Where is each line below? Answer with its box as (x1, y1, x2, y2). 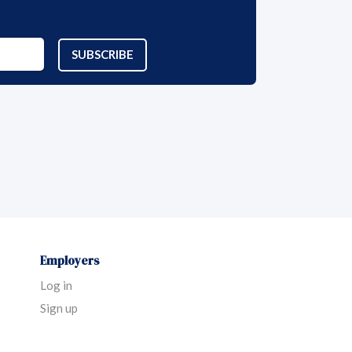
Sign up (40, 301, 78, 316)
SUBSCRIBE (71, 47, 134, 62)
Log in (40, 278, 72, 293)
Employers (40, 252, 100, 269)
